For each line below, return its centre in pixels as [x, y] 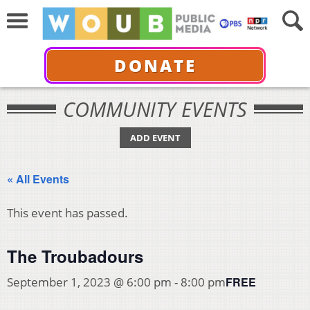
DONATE [155, 65]
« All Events [38, 179]
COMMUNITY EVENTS [155, 109]
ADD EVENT [155, 138]
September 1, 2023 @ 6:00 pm [89, 282]
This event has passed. [67, 213]
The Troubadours [75, 256]
